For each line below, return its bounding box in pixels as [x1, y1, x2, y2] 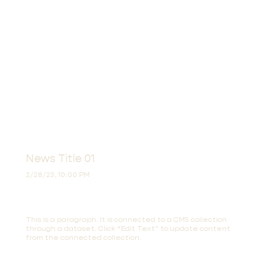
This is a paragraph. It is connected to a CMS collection [25, 214, 227, 224]
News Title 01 [25, 151, 95, 165]
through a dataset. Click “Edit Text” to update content [25, 223, 230, 233]
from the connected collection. [25, 232, 141, 242]
